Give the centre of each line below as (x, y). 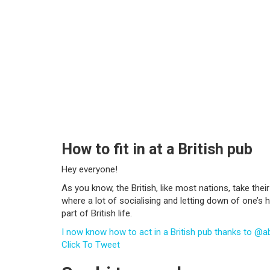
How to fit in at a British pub (157, 149)
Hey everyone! (89, 169)
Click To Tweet (91, 245)
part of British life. (97, 213)
